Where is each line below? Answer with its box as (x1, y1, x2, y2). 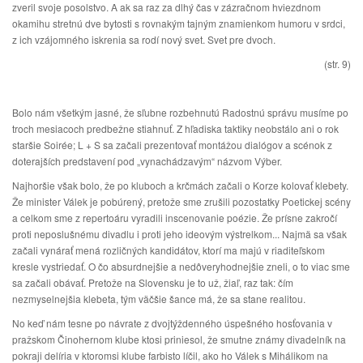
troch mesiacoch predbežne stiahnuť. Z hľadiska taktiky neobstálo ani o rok (12, 122, 339, 135)
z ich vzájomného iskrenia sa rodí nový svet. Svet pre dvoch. (12, 32, 275, 46)
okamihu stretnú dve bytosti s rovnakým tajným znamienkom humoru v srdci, (12, 16, 345, 30)
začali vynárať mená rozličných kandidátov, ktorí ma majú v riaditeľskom (12, 243, 325, 257)
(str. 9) (324, 57, 351, 70)
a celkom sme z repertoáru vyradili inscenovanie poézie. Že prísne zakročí (12, 211, 337, 224)
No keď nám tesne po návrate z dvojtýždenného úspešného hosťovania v (12, 316, 332, 330)
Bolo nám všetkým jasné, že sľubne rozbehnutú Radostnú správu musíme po (12, 105, 348, 119)
